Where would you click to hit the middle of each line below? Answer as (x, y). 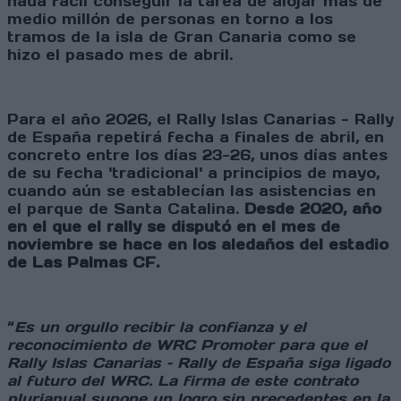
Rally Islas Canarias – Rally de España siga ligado (199, 363)
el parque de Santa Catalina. (126, 209)
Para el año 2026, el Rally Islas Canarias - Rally (200, 119)
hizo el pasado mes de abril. (120, 55)
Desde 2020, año (313, 209)
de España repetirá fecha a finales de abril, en (196, 137)
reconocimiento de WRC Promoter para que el (187, 345)
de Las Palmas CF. (83, 263)
